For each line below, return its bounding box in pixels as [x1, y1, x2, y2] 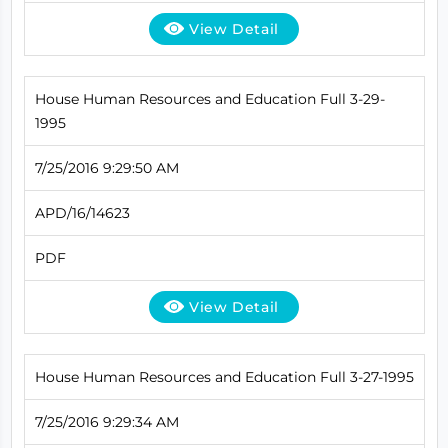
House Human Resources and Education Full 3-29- [34, 89, 385, 108]
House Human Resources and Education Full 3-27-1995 [34, 367, 414, 386]
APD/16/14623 [34, 203, 130, 222]
